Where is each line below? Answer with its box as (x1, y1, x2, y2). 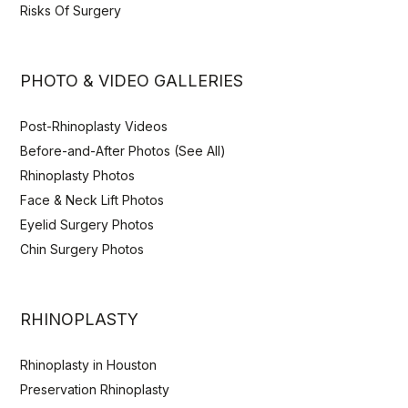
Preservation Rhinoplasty (20, 381, 170, 397)
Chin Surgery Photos (20, 240, 145, 257)
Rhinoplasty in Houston (20, 356, 158, 372)
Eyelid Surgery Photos (20, 216, 155, 232)
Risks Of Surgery (20, 2, 122, 18)
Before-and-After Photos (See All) (20, 142, 227, 158)
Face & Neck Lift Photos (20, 191, 165, 208)
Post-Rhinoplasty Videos (20, 117, 172, 134)
